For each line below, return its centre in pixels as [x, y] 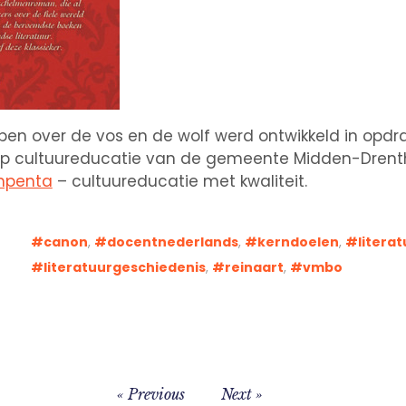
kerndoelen [299, 242]
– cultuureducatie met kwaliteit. [179, 181]
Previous [156, 394]
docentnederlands [173, 242]
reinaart [255, 267]
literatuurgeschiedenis [125, 267]
